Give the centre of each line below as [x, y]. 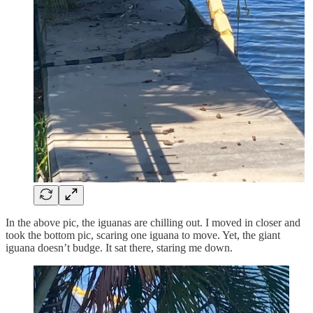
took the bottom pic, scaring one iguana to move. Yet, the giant [143, 235]
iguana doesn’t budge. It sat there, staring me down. [119, 247]
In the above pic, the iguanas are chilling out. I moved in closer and [153, 222]
